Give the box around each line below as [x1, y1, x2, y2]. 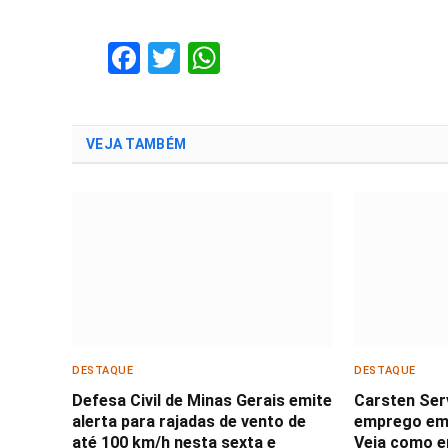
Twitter [180, 38, 280, 77]
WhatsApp [220, 38, 365, 77]
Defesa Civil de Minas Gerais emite [72, 390, 332, 410]
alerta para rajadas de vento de [72, 411, 306, 431]
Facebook [140, 38, 274, 77]
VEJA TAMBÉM [86, 135, 187, 152]
